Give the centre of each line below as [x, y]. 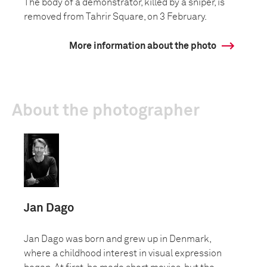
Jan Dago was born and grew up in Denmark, [117, 239]
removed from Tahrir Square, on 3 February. [115, 17]
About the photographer [106, 111]
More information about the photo [143, 46]
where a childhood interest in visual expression [123, 253]
